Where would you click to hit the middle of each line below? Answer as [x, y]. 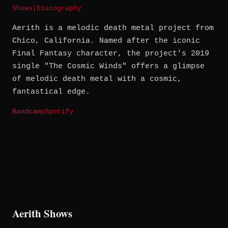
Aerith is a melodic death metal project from [113, 28]
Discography [59, 9]
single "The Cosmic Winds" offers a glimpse [108, 67]
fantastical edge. [51, 92]
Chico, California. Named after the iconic [106, 41]
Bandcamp [28, 112]
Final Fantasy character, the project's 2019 [111, 54]
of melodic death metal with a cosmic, [97, 79]
